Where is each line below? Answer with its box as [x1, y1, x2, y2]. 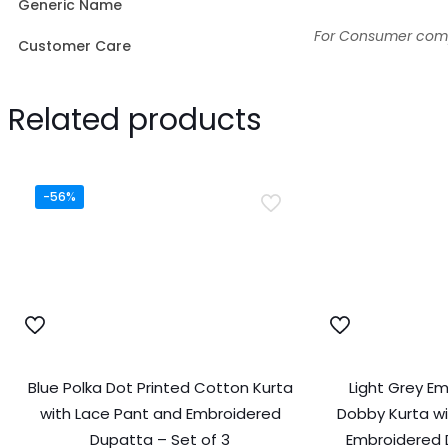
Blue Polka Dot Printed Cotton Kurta [27, 376, 293, 398]
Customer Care [18, 35, 131, 56]
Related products [8, 98, 262, 141]
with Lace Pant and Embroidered [39, 402, 281, 424]
